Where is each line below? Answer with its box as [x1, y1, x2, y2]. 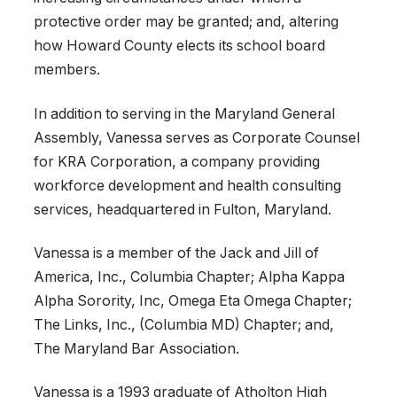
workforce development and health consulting [34, 176, 341, 194]
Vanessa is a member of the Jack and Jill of [34, 244, 319, 261]
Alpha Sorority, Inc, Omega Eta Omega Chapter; [34, 292, 352, 309]
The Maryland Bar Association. [34, 339, 239, 357]
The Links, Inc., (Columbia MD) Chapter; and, [34, 315, 334, 333]
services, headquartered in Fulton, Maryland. [34, 200, 331, 218]
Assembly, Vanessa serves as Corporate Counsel [34, 128, 360, 146]
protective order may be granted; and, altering [34, 13, 339, 31]
